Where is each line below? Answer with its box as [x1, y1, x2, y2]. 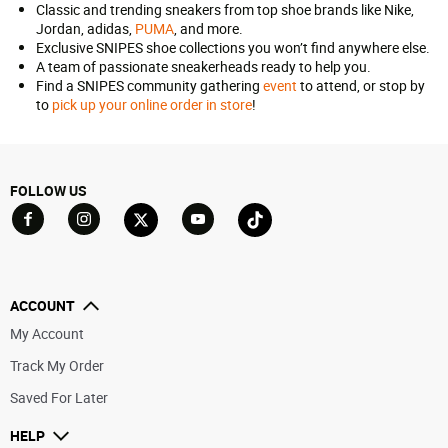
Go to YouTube [181, 235, 285, 258]
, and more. [173, 19, 243, 39]
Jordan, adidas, [35, 19, 135, 39]
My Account [10, 324, 84, 344]
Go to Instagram [67, 255, 181, 278]
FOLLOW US [10, 181, 87, 201]
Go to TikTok [237, 237, 327, 260]
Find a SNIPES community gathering [35, 76, 263, 96]
